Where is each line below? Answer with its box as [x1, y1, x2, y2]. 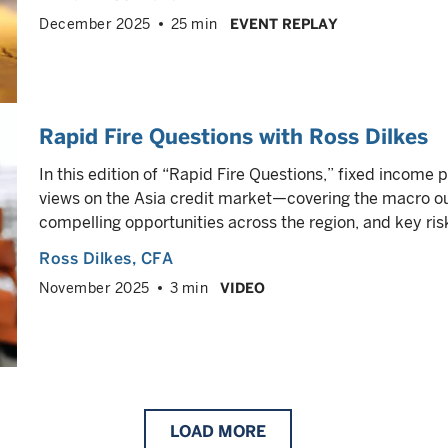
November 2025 [39, 280, 150, 296]
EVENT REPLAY [229, 16, 338, 32]
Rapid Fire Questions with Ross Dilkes [39, 124, 428, 149]
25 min [170, 16, 218, 32]
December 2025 [39, 16, 151, 32]
